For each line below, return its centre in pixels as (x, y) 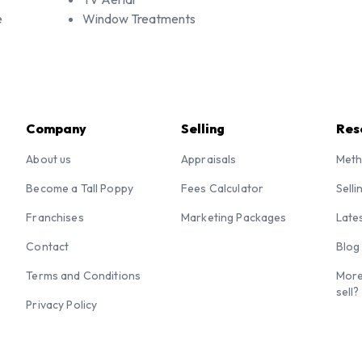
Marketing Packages (234, 217)
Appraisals (208, 159)
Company (57, 128)
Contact (48, 246)
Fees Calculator (222, 188)
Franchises (55, 217)
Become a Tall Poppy (80, 188)
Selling (202, 128)
